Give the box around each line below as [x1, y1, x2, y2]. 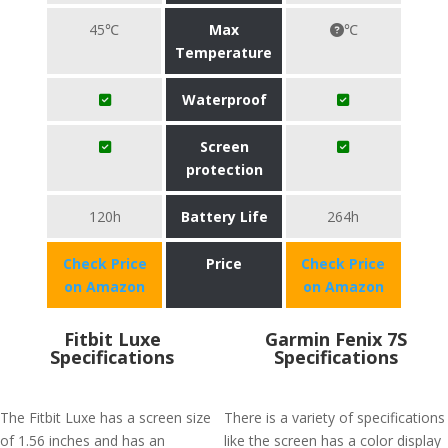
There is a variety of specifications [224, 408, 445, 427]
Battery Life [180, 207, 268, 226]
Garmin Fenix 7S [265, 327, 407, 351]
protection [185, 160, 263, 179]
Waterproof [181, 90, 267, 109]
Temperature [175, 43, 273, 62]
